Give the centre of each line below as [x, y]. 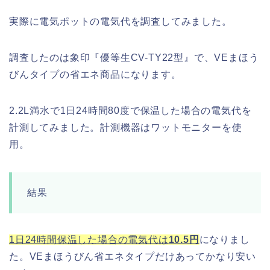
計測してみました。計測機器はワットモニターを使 [126, 127]
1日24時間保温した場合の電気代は [89, 239]
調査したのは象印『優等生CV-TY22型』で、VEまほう [134, 57]
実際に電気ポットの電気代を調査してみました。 [121, 21]
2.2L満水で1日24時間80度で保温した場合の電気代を [130, 110]
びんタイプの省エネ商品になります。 [95, 74]
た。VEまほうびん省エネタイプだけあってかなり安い [133, 256]
